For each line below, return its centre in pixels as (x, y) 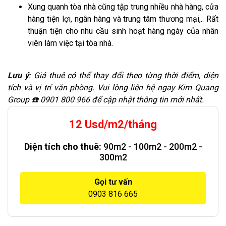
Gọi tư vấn (113, 182)
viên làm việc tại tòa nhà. (70, 43)
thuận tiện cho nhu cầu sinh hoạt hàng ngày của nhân (123, 31)
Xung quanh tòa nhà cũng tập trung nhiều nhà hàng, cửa (123, 7)
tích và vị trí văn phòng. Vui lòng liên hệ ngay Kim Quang (113, 87)
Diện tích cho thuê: (64, 146)
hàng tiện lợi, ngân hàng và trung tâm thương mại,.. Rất (123, 19)
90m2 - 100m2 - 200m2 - (153, 146)
